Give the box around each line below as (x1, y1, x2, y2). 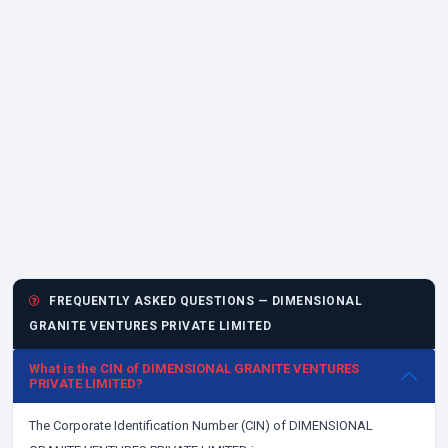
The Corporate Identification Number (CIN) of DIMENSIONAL (29, 418, 373, 433)
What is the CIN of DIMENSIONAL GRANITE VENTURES (29, 361, 359, 376)
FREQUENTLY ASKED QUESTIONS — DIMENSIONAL (45, 294, 362, 308)
